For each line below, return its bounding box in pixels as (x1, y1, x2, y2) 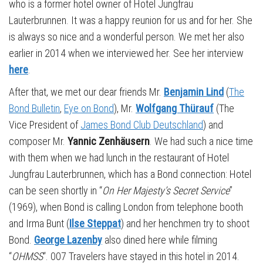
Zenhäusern (99, 134, 150, 147)
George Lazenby (34, 233, 102, 246)
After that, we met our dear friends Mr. (9, 85, 164, 98)
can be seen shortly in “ (9, 184, 102, 197)
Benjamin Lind (164, 85, 224, 98)
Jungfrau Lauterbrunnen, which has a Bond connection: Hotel (9, 167, 251, 180)
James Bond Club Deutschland (80, 118, 203, 131)
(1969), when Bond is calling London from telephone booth (9, 200, 243, 213)
